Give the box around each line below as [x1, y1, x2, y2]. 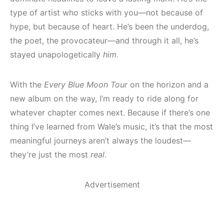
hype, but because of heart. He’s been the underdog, [10, 21, 209, 31]
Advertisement [84, 179, 140, 189]
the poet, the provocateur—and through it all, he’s [10, 35, 198, 45]
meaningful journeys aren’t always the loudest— [10, 135, 191, 145]
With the [10, 79, 44, 89]
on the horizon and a [127, 79, 208, 89]
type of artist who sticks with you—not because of [10, 7, 203, 17]
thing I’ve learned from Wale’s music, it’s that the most [10, 121, 213, 131]
